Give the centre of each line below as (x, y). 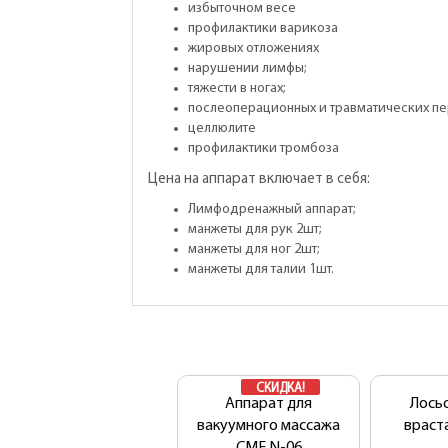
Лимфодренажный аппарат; (272, 209)
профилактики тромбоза (263, 148)
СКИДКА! (280, 388)
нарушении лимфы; (247, 68)
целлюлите (222, 128)
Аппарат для (268, 404)
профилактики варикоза (263, 28)
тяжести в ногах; (237, 88)
